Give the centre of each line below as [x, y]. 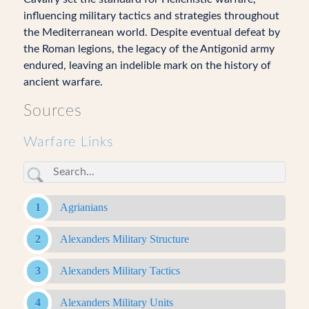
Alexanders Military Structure [124, 239]
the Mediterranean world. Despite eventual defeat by [151, 32]
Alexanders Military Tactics [120, 270]
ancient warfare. [63, 82]
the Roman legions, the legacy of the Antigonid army [149, 49]
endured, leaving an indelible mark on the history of [147, 65]
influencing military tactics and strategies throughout [151, 16]
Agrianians [83, 208]
